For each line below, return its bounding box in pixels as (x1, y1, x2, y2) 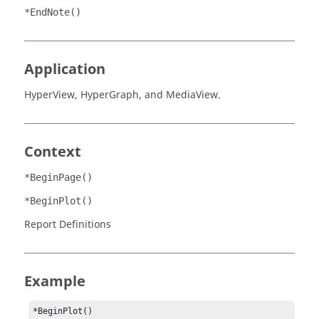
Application (24, 59, 105, 80)
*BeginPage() (24, 172, 93, 183)
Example (24, 271, 85, 292)
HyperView (24, 88, 75, 103)
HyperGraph (80, 88, 139, 103)
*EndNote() (24, 6, 81, 18)
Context (24, 142, 81, 162)
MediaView (166, 88, 218, 103)
